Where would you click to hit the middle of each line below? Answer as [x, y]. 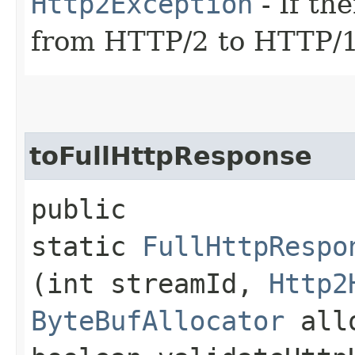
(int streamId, [150, 283]
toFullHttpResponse [171, 156]
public [78, 209]
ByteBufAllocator [158, 321]
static [86, 246]
